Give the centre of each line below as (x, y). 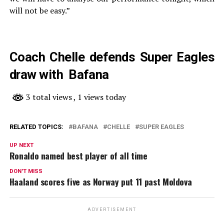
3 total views (48, 97)
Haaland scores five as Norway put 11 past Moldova (100, 182)
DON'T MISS (26, 171)
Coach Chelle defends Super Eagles (112, 57)
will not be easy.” (39, 11)
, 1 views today (99, 97)
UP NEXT (21, 145)
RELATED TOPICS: (36, 127)
